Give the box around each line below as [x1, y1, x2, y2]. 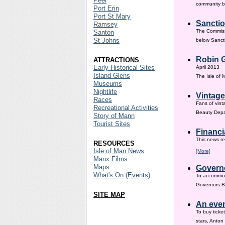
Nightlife [93, 88, 117, 95]
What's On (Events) [93, 171, 150, 179]
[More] [196, 148, 210, 154]
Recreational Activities [93, 104, 158, 111]
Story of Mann [93, 112, 135, 120]
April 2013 [196, 64, 219, 73]
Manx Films [93, 155, 128, 163]
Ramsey [93, 21, 118, 28]
